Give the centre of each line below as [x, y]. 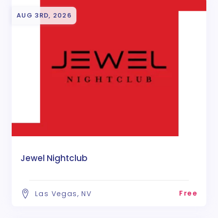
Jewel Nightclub [54, 158]
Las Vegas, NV [64, 193]
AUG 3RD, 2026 [44, 16]
